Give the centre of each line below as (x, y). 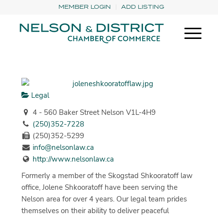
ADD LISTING (143, 7)
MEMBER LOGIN (85, 7)
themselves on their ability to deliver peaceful (95, 211)
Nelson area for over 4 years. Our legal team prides (104, 199)
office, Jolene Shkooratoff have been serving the (99, 188)
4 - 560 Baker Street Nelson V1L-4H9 (93, 112)
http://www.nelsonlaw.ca (73, 159)
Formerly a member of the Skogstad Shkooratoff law (107, 176)
